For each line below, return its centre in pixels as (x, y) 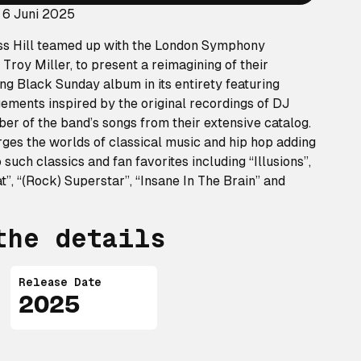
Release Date (60, 282)
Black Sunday (58, 84)
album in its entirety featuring (190, 84)
